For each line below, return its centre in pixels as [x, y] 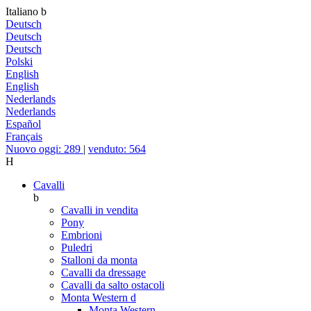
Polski [19, 61]
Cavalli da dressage [103, 272]
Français [24, 136]
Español [23, 124]
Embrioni [82, 235]
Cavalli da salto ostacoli [113, 285]
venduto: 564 [117, 149]
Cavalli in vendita [100, 210]
